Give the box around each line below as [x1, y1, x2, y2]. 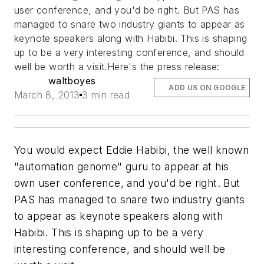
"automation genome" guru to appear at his [14, 160, 229, 173]
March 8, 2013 [14, 88, 80, 101]
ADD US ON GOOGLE [169, 82, 246, 92]
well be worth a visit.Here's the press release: [14, 60, 223, 72]
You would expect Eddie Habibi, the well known [14, 143, 249, 156]
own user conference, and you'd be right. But [14, 176, 240, 189]
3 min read [82, 88, 130, 101]
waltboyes [48, 74, 96, 87]
